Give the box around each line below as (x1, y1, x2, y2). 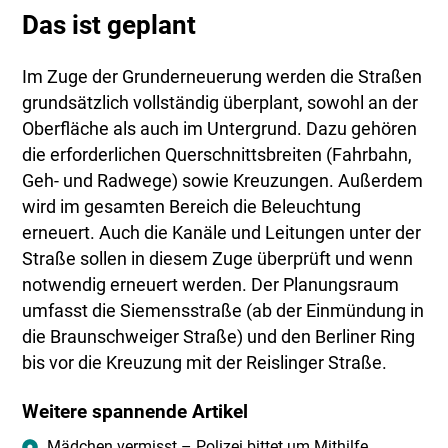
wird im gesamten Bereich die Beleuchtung (22, 197, 362, 218)
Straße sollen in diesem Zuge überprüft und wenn (22, 249, 414, 270)
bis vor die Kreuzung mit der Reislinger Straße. (22, 353, 388, 374)
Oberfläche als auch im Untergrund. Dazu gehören (22, 119, 418, 140)
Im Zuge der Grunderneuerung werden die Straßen (22, 67, 423, 88)
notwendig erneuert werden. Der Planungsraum (22, 275, 400, 296)
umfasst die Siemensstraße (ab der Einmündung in (22, 301, 425, 322)
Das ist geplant (22, 10, 197, 41)
